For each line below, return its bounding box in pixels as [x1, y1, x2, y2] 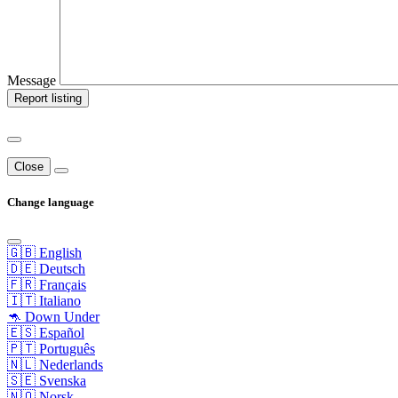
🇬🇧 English [7, 245, 82, 261]
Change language [7, 195, 94, 210]
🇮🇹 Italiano [7, 293, 81, 309]
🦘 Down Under [7, 309, 99, 325]
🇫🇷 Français [7, 277, 86, 293]
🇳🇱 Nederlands [7, 357, 103, 373]
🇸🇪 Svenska [7, 373, 86, 389]
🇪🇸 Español [7, 325, 84, 341]
